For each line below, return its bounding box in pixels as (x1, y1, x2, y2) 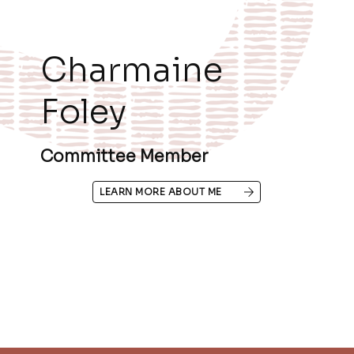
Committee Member (40, 145, 208, 167)
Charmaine (40, 48, 223, 91)
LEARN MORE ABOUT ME (100, 185, 222, 198)
